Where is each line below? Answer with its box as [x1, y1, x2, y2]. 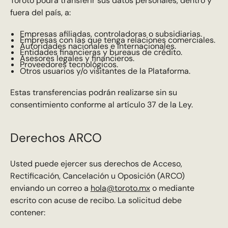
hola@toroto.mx [90, 183, 150, 194]
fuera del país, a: [10, 7, 71, 18]
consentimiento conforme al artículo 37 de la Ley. [10, 99, 193, 110]
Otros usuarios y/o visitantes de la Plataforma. [19, 65, 190, 76]
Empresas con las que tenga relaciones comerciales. [19, 34, 215, 45]
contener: [10, 207, 45, 218]
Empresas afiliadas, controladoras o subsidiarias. [19, 28, 202, 39]
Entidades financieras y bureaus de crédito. [19, 47, 182, 58]
